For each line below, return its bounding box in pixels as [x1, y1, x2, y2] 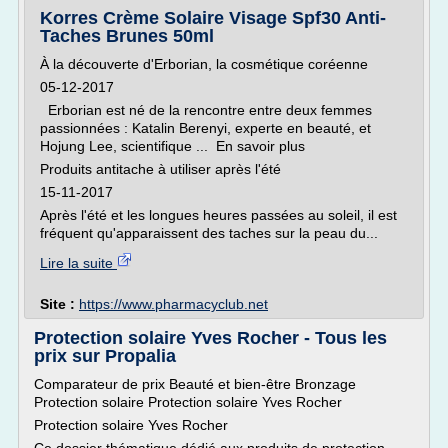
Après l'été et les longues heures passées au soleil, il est [40, 207, 397, 223]
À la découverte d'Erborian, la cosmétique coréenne [40, 56, 368, 72]
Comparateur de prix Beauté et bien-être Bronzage [34, 376, 356, 392]
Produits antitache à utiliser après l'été [40, 161, 281, 177]
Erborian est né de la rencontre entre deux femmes [40, 102, 372, 118]
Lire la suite [40, 255, 117, 271]
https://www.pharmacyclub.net [79, 296, 268, 312]
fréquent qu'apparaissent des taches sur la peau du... [40, 225, 378, 241]
